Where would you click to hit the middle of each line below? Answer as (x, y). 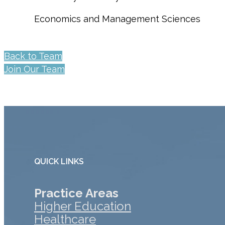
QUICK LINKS (59, 161)
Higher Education (83, 206)
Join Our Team (34, 69)
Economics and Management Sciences (117, 19)
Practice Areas (76, 193)
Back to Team (33, 56)
